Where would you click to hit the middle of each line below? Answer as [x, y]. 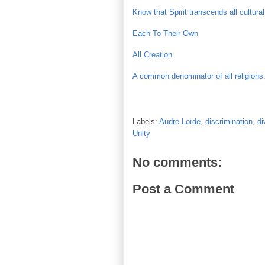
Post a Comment [183, 189]
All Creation [152, 55]
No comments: [177, 162]
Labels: [146, 121]
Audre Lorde [180, 121]
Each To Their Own [165, 33]
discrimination [229, 121]
